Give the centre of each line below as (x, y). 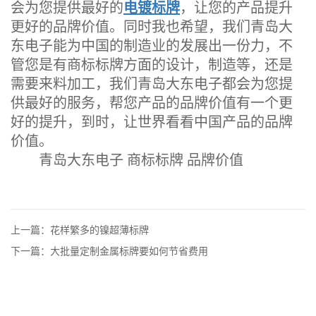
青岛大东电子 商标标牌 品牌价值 (127, 160)
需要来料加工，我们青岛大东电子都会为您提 (152, 84)
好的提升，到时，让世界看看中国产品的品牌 (152, 122)
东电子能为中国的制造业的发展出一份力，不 (152, 45)
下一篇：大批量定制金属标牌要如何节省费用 (109, 251)
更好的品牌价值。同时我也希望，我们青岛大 (152, 26)
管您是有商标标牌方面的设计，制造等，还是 (152, 65)
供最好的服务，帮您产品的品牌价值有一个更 (152, 103)
